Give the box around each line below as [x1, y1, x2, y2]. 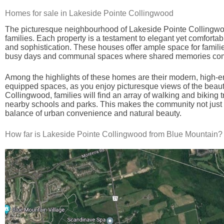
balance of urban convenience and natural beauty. [5, 109, 181, 118]
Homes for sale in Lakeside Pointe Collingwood [5, 8, 173, 17]
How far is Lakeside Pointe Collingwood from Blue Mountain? [5, 130, 222, 139]
